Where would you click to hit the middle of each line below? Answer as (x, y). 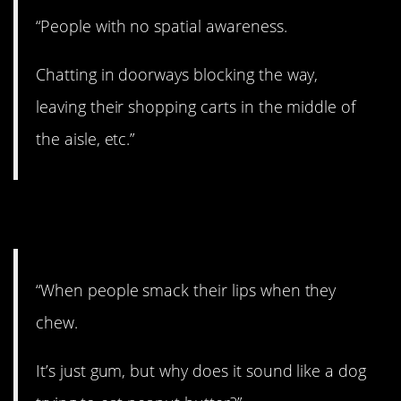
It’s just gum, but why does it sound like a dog (201, 371)
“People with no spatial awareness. (162, 26)
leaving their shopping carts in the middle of (196, 106)
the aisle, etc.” (85, 138)
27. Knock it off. (134, 215)
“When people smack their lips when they (186, 290)
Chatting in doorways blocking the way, (177, 74)
